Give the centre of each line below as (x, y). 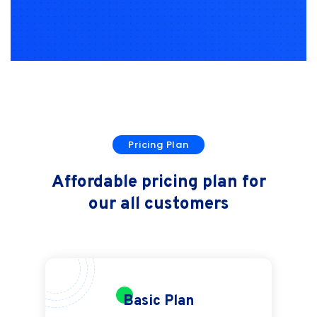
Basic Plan (158, 302)
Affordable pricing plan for (158, 183)
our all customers (158, 205)
